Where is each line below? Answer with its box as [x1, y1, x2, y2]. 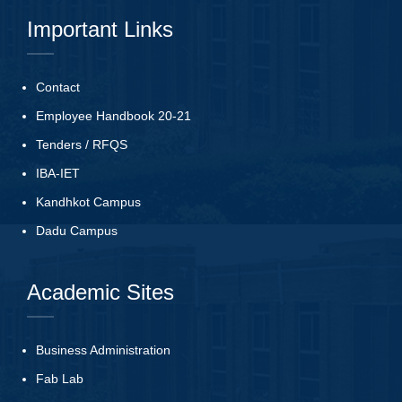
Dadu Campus [36, 223, 118, 238]
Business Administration [36, 342, 170, 357]
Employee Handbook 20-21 [36, 108, 191, 123]
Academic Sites [27, 279, 174, 304]
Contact [36, 79, 80, 94]
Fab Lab [36, 371, 83, 386]
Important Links [27, 16, 173, 41]
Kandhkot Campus [36, 194, 141, 209]
